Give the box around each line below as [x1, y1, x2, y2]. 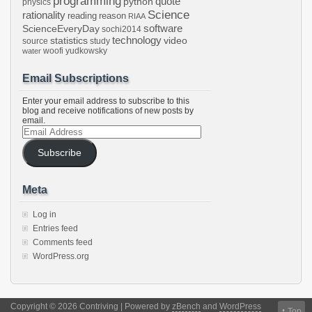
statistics [50, 35, 88, 46]
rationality [22, 10, 65, 21]
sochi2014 [102, 24, 141, 34]
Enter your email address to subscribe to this [22, 96, 189, 106]
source [22, 36, 48, 46]
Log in [33, 210, 56, 219]
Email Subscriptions [22, 72, 129, 84]
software [143, 22, 182, 34]
